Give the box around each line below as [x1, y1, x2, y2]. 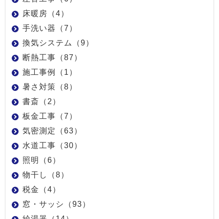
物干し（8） [22, 170, 69, 179]
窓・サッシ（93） [22, 199, 90, 208]
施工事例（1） [22, 67, 77, 76]
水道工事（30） [22, 141, 82, 150]
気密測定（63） [22, 126, 82, 135]
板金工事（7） [22, 111, 77, 120]
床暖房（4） [22, 9, 69, 18]
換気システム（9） [22, 38, 94, 47]
